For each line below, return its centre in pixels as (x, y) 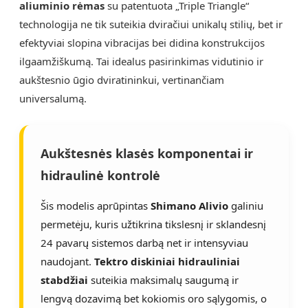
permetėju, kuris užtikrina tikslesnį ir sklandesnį (153, 224)
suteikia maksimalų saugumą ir (163, 279)
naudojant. (67, 261)
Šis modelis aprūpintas (96, 205)
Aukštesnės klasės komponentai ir (147, 153)
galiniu (246, 205)
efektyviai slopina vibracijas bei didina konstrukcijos (142, 42)
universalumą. (53, 98)
